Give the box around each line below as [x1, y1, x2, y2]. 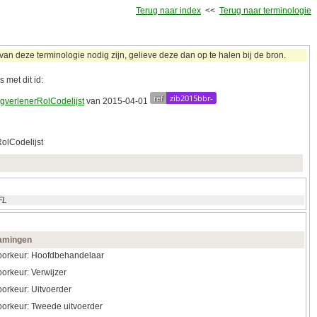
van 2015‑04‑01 [84, 96, 150, 107]
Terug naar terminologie [219, 6, 311, 16]
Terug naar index [136, 6, 201, 16]
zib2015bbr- [170, 93, 213, 104]
